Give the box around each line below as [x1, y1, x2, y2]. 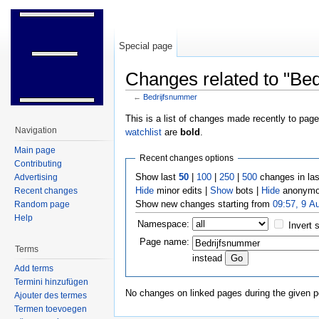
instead [192, 252, 222, 263]
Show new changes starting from [135, 198, 273, 209]
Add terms [14, 263, 53, 274]
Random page [14, 199, 70, 209]
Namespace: [137, 218, 189, 229]
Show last [135, 171, 179, 182]
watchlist [125, 126, 162, 137]
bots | [232, 184, 261, 196]
